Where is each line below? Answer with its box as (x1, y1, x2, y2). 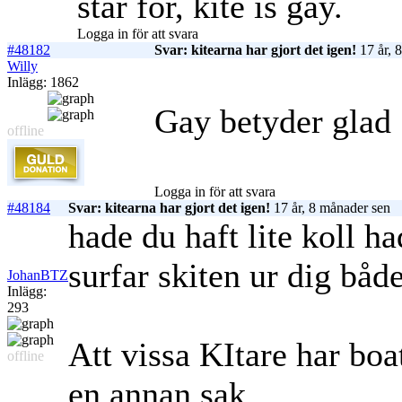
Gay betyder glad (154, 102, 391, 141)
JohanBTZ (7, 267, 68, 284)
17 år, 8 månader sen (270, 200, 390, 216)
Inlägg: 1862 (7, 74, 79, 91)
